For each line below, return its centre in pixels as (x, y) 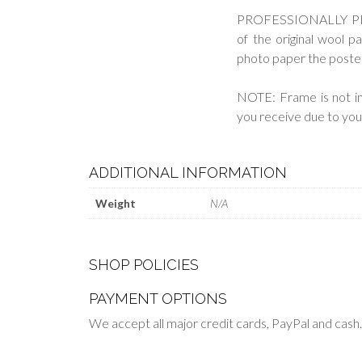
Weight (116, 203)
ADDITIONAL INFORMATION (188, 172)
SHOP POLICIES (144, 264)
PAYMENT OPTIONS (158, 298)
